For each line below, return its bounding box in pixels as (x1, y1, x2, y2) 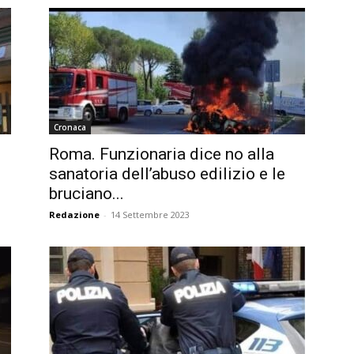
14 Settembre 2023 (111, 209, 190, 220)
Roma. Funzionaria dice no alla (49, 145, 274, 164)
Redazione (49, 209, 100, 220)
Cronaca (54, 122, 86, 133)
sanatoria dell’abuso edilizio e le (49, 164, 285, 183)
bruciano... (49, 184, 124, 203)
